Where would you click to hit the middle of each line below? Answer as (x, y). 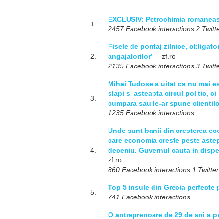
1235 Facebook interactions (151, 113)
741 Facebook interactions (149, 197)
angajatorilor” (131, 56)
